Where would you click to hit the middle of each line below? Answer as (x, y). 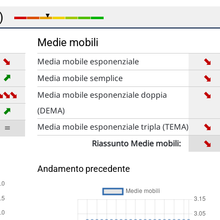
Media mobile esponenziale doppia (102, 95)
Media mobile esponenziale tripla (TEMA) (113, 127)
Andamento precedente (83, 169)
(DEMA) (51, 110)
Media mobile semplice (80, 78)
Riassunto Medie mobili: (136, 143)
